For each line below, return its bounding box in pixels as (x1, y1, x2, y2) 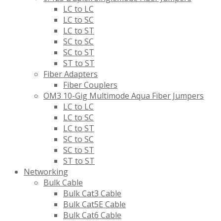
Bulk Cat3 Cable (63, 188, 121, 199)
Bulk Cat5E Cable (63, 199, 126, 210)
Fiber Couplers (63, 79, 117, 91)
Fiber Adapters (43, 69, 98, 80)
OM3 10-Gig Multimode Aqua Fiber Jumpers (43, 90, 204, 102)
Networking (24, 166, 68, 178)
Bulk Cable (43, 177, 83, 188)
